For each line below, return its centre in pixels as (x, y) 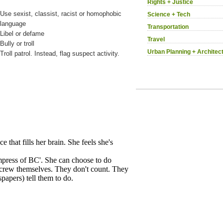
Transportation (168, 27)
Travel (156, 39)
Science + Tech (169, 14)
